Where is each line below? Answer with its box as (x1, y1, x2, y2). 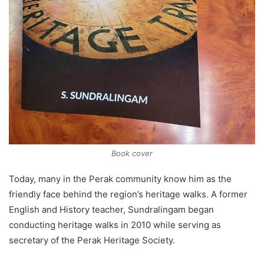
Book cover (111, 148, 153, 158)
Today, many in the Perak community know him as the (9, 173, 232, 184)
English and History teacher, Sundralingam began (9, 203, 214, 215)
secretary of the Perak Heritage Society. (9, 234, 175, 246)
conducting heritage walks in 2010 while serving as (9, 219, 221, 230)
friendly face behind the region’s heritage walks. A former (9, 188, 247, 200)
